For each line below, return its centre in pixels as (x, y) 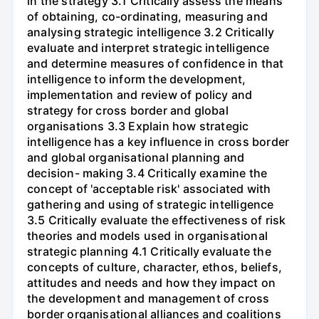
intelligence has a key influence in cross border (158, 142)
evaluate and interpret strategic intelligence (148, 48)
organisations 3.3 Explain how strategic (138, 126)
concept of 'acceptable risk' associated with (149, 189)
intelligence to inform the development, (137, 79)
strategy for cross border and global (128, 111)
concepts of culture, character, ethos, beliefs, (155, 267)
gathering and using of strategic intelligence (151, 205)
